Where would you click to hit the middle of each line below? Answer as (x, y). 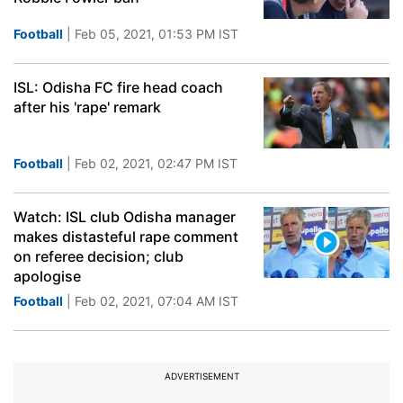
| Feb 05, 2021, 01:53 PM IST (151, 34)
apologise (47, 276)
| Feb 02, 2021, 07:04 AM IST (151, 301)
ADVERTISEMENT (201, 376)
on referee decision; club (99, 256)
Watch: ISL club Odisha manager (125, 217)
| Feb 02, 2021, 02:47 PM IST (150, 163)
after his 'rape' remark (87, 107)
